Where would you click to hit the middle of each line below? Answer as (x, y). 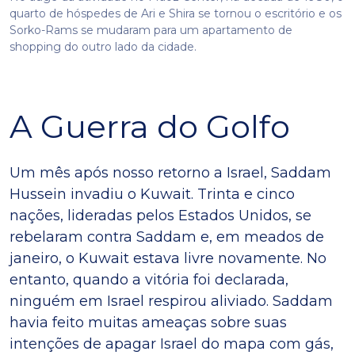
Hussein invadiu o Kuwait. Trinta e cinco (152, 194)
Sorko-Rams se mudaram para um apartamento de (151, 30)
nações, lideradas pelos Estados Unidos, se (160, 215)
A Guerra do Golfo (150, 126)
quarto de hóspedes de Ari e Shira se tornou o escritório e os (176, 13)
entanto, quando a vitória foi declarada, (149, 279)
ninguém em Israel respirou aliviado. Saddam (171, 301)
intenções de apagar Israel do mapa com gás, (172, 344)
